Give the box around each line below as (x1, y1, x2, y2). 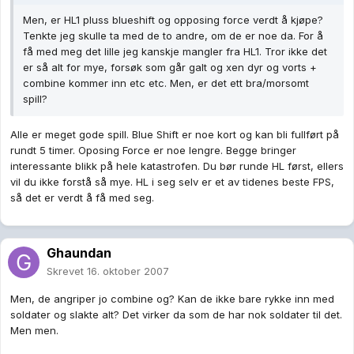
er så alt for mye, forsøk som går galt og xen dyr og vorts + (23, 61, 317, 74)
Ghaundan (47, 245, 111, 262)
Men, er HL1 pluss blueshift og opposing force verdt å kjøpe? (23, 13, 323, 27)
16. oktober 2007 (87, 265, 169, 278)
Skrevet (47, 265, 87, 278)
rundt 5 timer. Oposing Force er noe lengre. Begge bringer (10, 144, 296, 157)
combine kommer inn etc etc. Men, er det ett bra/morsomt (23, 77, 309, 90)
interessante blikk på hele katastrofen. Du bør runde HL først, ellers (10, 160, 344, 173)
